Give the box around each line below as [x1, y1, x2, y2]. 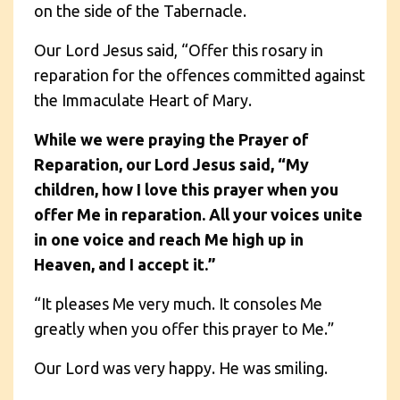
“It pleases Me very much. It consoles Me [34, 294, 322, 312]
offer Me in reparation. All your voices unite [34, 204, 362, 223]
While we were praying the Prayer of [34, 129, 309, 148]
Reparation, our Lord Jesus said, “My [34, 154, 309, 173]
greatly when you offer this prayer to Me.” [34, 319, 334, 337]
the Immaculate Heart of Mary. [34, 90, 252, 109]
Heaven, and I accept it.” [34, 254, 215, 273]
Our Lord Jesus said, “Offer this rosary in [34, 40, 323, 59]
